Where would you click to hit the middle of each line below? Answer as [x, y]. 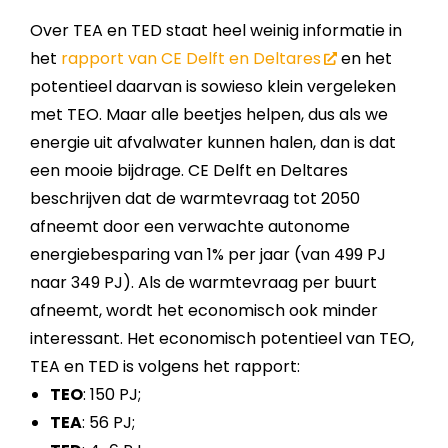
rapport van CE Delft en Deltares [191, 59]
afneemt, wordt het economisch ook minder [204, 311]
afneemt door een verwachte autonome [190, 227]
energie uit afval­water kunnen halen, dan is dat [213, 143]
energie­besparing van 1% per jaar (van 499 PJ [208, 255]
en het [364, 59]
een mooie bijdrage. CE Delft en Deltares [189, 171]
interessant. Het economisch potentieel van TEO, [222, 339]
